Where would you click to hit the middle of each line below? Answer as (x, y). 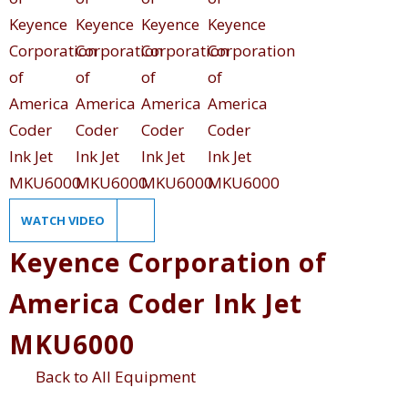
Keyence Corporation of (168, 263)
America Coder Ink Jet (156, 304)
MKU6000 (72, 345)
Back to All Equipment (112, 376)
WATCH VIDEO (64, 221)
